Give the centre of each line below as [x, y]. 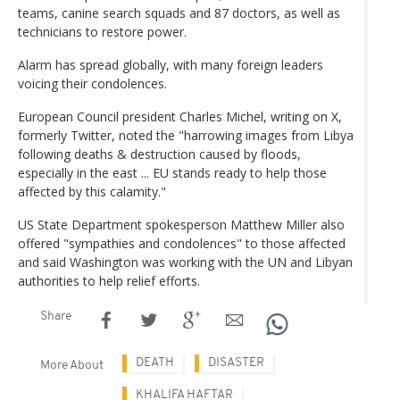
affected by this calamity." [92, 191]
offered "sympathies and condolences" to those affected [182, 243]
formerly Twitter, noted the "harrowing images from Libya [186, 135]
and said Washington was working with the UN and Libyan [185, 262]
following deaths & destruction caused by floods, [159, 154]
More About [72, 365]
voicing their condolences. [92, 83]
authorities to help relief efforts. [109, 280]
